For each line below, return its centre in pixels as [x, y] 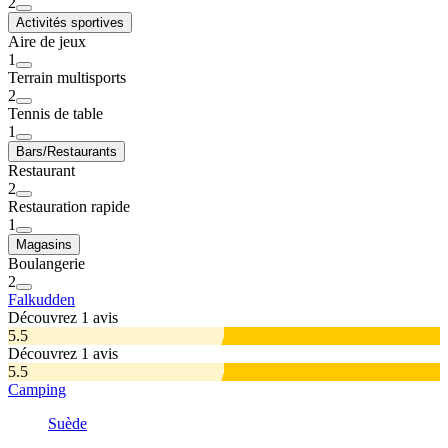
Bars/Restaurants [66, 152]
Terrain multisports [67, 78]
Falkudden [41, 300]
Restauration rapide [69, 207]
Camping [37, 390]
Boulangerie [46, 264]
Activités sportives [70, 23]
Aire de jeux [47, 42]
